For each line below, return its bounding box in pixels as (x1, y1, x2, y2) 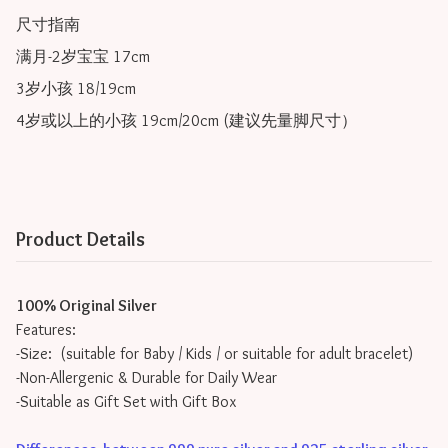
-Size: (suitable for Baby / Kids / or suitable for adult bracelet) (16, 344, 413, 364)
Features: (16, 320, 76, 340)
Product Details (16, 227, 145, 252)
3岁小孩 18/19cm (16, 79, 136, 99)
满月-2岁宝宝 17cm (16, 47, 150, 67)
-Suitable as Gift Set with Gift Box (16, 392, 236, 412)
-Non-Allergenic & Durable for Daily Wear (16, 368, 277, 388)
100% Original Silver (16, 296, 157, 316)
